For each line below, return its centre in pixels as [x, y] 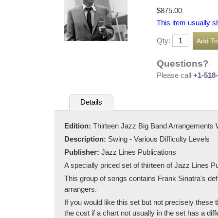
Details [91, 102]
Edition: [79, 126]
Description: [86, 139]
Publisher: [83, 152]
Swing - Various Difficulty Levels [159, 139]
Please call [175, 75]
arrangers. [81, 189]
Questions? [183, 63]
